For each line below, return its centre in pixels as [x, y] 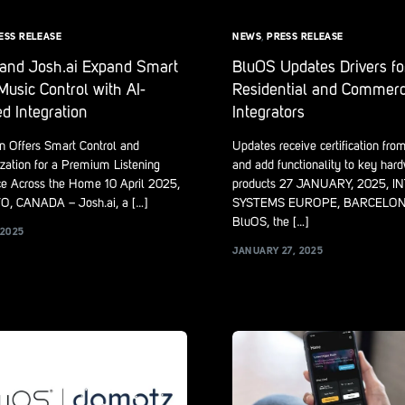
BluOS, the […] [271, 222]
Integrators [269, 113]
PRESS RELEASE [305, 37]
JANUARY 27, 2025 [278, 252]
